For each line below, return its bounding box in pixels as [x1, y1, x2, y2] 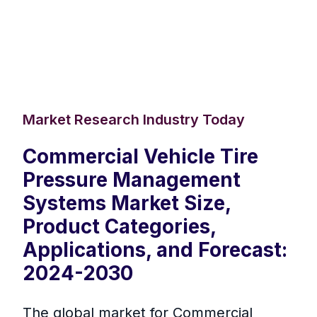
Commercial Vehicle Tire [23, 144, 258, 169]
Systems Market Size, [23, 191, 231, 216]
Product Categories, [23, 214, 216, 239]
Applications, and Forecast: [23, 238, 287, 263]
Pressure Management [23, 168, 241, 192]
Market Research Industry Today [23, 111, 245, 129]
